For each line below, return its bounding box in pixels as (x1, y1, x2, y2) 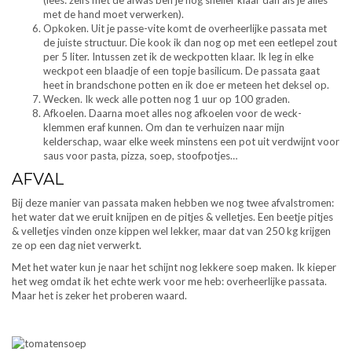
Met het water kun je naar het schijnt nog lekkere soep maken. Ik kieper (12, 261, 336, 274)
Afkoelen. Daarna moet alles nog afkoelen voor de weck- (43, 107, 302, 120)
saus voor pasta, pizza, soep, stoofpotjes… (43, 149, 237, 163)
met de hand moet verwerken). (43, 8, 184, 21)
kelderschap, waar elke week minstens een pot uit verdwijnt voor (43, 135, 339, 148)
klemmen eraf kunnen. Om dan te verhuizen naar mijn (43, 121, 284, 134)
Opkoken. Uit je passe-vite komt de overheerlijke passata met (43, 22, 327, 35)
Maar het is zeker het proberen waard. (12, 289, 187, 302)
